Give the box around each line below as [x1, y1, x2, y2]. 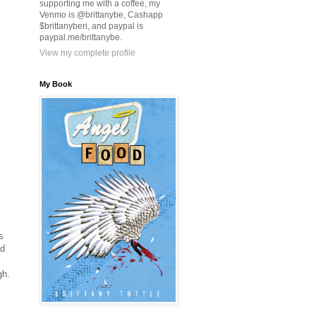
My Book [39, 80, 72, 88]
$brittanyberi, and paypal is [39, 21, 143, 31]
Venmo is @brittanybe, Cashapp [39, 10, 163, 20]
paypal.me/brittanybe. [39, 32, 122, 42]
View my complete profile [39, 48, 135, 58]
